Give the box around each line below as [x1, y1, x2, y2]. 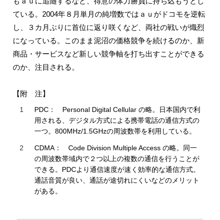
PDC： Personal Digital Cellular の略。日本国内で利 [34, 106, 201, 113]
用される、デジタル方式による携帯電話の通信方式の [34, 116, 200, 124]
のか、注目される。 [13, 63, 80, 71]
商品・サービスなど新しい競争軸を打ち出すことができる [13, 50, 205, 58]
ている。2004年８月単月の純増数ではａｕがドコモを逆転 [13, 10, 206, 18]
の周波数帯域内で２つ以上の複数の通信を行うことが [34, 155, 200, 163]
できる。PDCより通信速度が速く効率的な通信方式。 [34, 165, 200, 173]
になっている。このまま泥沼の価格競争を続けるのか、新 [13, 36, 205, 45]
